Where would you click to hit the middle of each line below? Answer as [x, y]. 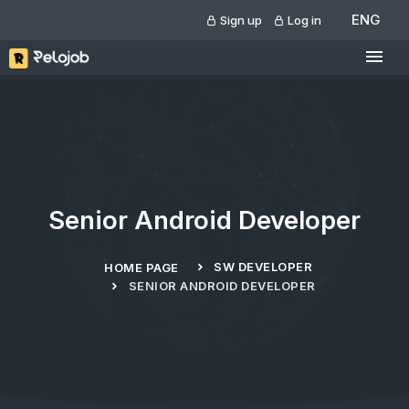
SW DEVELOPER [263, 267]
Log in [303, 20]
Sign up [240, 20]
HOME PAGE [142, 267]
